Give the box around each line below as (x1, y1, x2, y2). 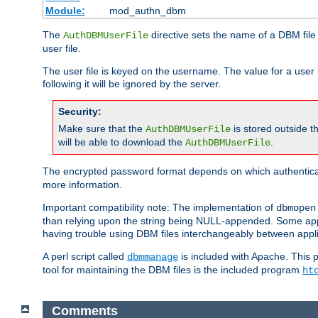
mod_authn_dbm (109, 5, 186, 17)
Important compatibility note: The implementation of (43, 202, 276, 214)
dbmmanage (127, 251, 178, 263)
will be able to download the (58, 136, 185, 148)
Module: (45, 5, 85, 17)
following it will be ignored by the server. (43, 78, 221, 90)
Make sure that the (58, 123, 146, 135)
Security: (58, 106, 102, 118)
